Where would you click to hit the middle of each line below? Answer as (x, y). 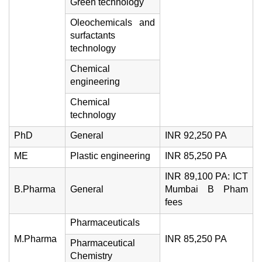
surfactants (93, 35)
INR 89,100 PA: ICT (206, 176)
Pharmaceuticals (105, 223)
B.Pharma (35, 189)
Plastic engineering (110, 156)
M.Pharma (35, 239)
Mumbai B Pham (206, 189)
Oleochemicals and (113, 23)
